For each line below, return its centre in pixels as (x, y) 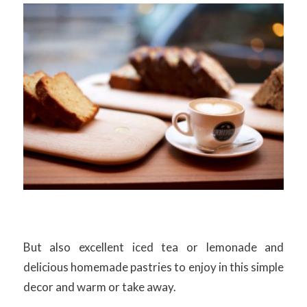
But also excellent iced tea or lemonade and (153, 247)
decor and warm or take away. (99, 287)
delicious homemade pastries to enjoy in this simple (153, 267)
